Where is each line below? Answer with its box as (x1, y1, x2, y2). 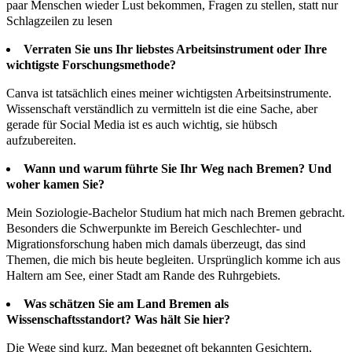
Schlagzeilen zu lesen (6, 14, 112, 28)
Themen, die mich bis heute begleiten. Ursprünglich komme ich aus (6, 253, 340, 267)
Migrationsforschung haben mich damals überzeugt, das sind (6, 237, 306, 251)
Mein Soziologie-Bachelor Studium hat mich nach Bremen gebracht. (6, 206, 345, 220)
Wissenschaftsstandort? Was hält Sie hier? (6, 313, 230, 327)
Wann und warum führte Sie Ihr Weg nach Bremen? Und (24, 162, 332, 176)
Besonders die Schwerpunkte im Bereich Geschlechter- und (6, 222, 302, 236)
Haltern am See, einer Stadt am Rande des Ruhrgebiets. (6, 269, 280, 283)
